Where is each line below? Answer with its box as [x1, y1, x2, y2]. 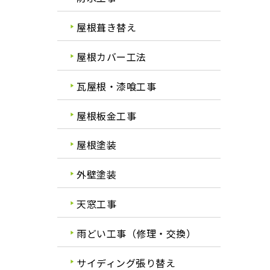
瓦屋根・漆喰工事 [77, 78, 157, 93]
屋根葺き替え [77, 20, 137, 34]
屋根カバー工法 [77, 49, 146, 64]
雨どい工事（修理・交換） [77, 225, 196, 240]
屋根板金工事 [77, 108, 137, 123]
